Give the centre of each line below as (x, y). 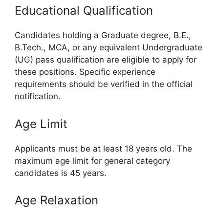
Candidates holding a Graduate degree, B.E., (103, 35)
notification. (38, 97)
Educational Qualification (84, 11)
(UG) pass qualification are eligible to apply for (106, 60)
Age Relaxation (56, 200)
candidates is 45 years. (61, 173)
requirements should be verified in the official (104, 84)
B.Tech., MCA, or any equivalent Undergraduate (109, 48)
